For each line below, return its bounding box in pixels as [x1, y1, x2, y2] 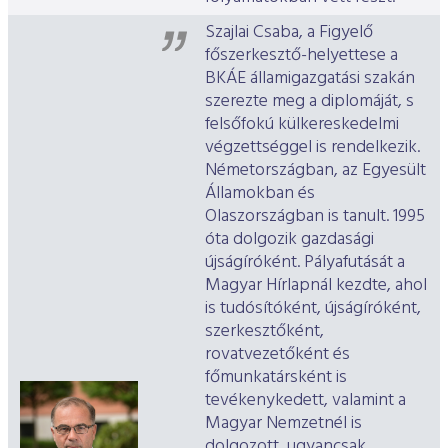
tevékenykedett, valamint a [205, 386, 406, 416]
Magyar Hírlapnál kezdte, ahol [205, 271, 427, 301]
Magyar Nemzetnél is [205, 409, 362, 439]
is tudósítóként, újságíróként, [205, 294, 421, 324]
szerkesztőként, [205, 317, 324, 347]
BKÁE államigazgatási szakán [205, 64, 415, 94]
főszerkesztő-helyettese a [205, 41, 398, 71]
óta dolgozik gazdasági [205, 225, 374, 255]
